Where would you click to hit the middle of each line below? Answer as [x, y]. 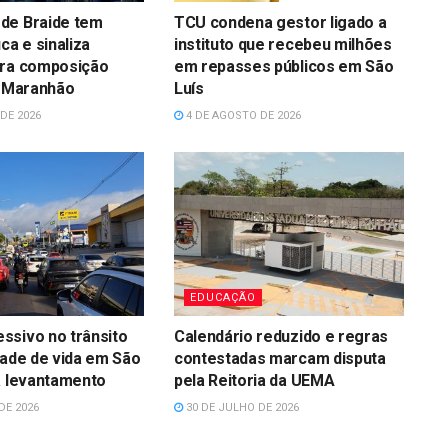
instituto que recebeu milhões [282, 44]
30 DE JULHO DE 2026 [240, 408]
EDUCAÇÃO [222, 298]
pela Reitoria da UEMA [254, 381]
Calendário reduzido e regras [281, 337]
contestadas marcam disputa [279, 359]
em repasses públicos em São [283, 66]
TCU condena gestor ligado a [280, 22]
